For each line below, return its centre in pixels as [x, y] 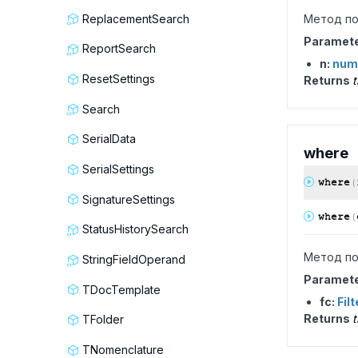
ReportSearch [119, 49]
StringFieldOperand [134, 259]
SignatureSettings [129, 199]
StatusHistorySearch [135, 229]
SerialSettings [118, 169]
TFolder [103, 320]
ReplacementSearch [136, 18]
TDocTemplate [121, 289]
